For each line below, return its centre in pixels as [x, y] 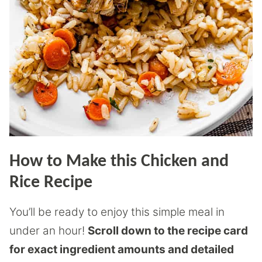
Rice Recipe [51, 183]
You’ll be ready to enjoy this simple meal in [117, 212]
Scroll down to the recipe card [168, 231]
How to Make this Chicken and [119, 162]
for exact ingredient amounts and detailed [122, 249]
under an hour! [49, 231]
